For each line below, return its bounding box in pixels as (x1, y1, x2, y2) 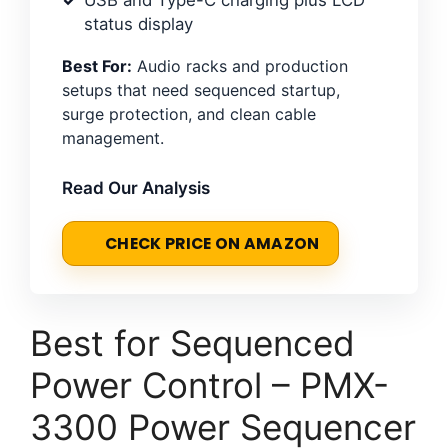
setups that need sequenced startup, (62, 79, 340, 100)
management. (62, 127, 164, 148)
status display (84, 13, 193, 34)
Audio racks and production (132, 55, 348, 76)
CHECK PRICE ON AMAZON (105, 232, 320, 254)
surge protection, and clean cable (62, 103, 316, 124)
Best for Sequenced (30, 321, 355, 364)
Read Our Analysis (62, 177, 210, 198)
